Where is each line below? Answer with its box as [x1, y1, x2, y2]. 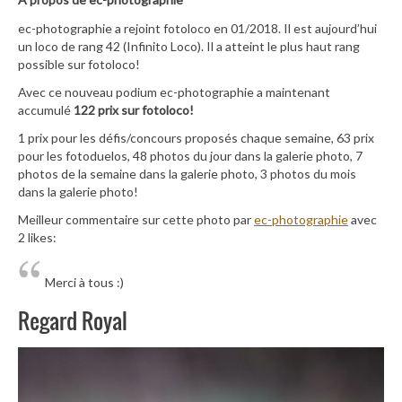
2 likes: [18, 230, 57, 246]
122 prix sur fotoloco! [74, 101, 194, 118]
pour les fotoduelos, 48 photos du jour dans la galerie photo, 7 [18, 147, 363, 163]
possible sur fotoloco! [18, 56, 140, 72]
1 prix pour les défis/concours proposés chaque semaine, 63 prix [18, 129, 374, 145]
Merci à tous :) [45, 275, 124, 291]
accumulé [18, 101, 74, 118]
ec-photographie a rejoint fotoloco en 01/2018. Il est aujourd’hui [18, 20, 377, 36]
